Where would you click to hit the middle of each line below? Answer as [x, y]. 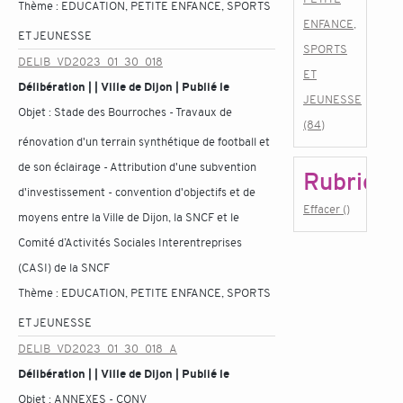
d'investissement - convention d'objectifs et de [137, 192]
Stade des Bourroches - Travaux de [143, 112]
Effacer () [327, 209]
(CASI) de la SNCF [64, 268]
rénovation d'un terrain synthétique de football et [144, 142]
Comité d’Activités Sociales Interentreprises [130, 242]
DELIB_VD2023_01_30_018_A [98, 349]
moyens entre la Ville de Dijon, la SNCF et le [129, 217]
